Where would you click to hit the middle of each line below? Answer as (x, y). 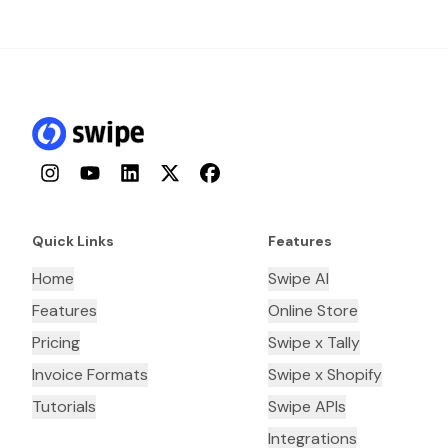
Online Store (313, 311)
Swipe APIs (307, 407)
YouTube (107, 172)
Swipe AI (298, 279)
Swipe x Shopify (325, 375)
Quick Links (73, 241)
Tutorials (64, 407)
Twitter (182, 172)
